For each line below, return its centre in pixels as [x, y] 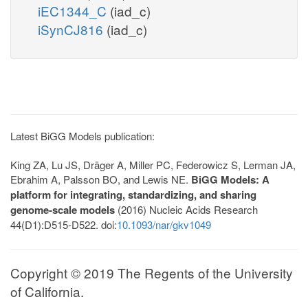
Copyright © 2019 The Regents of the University [152, 272]
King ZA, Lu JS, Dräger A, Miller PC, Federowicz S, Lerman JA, [153, 164]
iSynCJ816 [72, 29]
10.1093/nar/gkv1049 [164, 224]
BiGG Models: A [230, 179]
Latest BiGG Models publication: [82, 135]
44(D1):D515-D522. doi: [64, 224]
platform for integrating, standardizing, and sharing [133, 194]
